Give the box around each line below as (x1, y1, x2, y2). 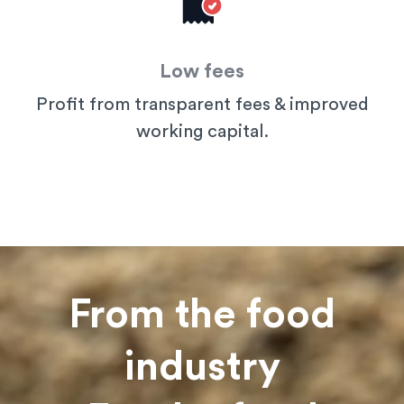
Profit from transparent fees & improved (35, 96, 369, 115)
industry (124, 347, 280, 389)
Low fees (160, 61, 244, 82)
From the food (69, 295, 335, 336)
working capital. (135, 123, 269, 142)
